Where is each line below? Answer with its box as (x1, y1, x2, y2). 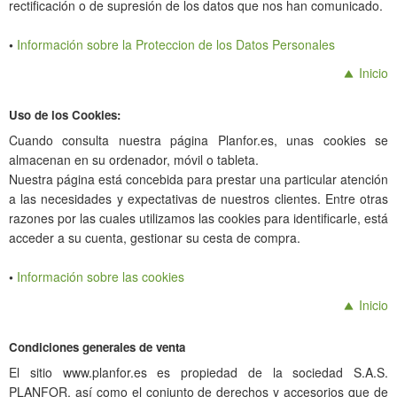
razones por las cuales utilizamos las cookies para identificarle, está (9, 209, 388, 227)
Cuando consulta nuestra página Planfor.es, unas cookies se (9, 131, 388, 149)
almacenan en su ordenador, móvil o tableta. (9, 151, 259, 168)
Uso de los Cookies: (9, 106, 121, 123)
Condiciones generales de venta (9, 339, 185, 355)
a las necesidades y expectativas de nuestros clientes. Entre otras (9, 190, 388, 207)
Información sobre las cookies (17, 268, 184, 285)
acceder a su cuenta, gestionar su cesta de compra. (9, 229, 300, 246)
